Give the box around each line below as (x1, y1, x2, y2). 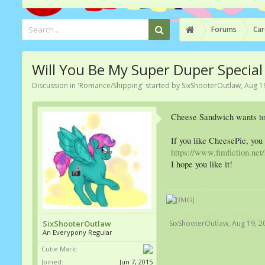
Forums (211, 24, 237, 34)
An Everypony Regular (43, 228, 112, 237)
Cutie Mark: (41, 244, 77, 254)
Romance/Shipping (79, 80, 142, 91)
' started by (142, 80, 182, 91)
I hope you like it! (171, 159, 232, 170)
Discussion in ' (32, 80, 79, 91)
